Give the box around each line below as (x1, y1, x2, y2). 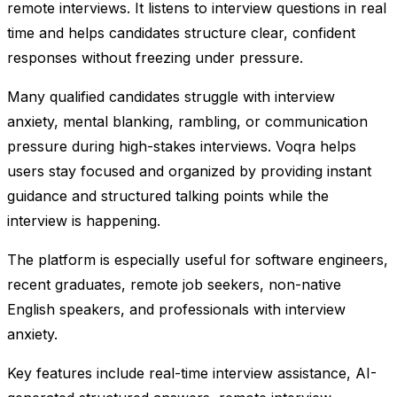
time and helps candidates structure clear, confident (7, 23, 355, 42)
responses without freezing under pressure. (7, 48, 303, 66)
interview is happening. (7, 211, 160, 230)
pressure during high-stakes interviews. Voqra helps (7, 136, 356, 155)
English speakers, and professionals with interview (7, 300, 346, 318)
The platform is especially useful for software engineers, (7, 250, 388, 269)
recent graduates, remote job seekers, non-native (7, 275, 341, 293)
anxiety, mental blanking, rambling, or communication (7, 112, 368, 130)
